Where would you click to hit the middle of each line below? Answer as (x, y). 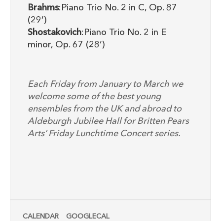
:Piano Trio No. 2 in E (124, 33)
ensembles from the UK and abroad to (105, 109)
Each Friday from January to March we (105, 85)
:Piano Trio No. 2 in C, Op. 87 (118, 8)
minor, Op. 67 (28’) (66, 45)
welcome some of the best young (94, 97)
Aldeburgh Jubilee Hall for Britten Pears (108, 122)
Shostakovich (55, 33)
